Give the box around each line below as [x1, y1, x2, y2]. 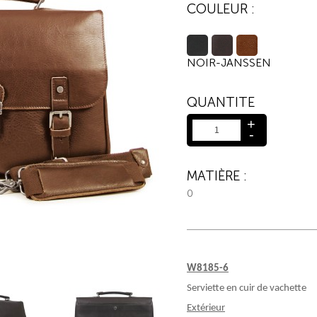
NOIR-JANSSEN [187, 56, 271, 69]
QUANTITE [187, 94, 255, 110]
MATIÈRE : [187, 168, 246, 184]
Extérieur [187, 303, 225, 313]
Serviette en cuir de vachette [187, 283, 306, 294]
